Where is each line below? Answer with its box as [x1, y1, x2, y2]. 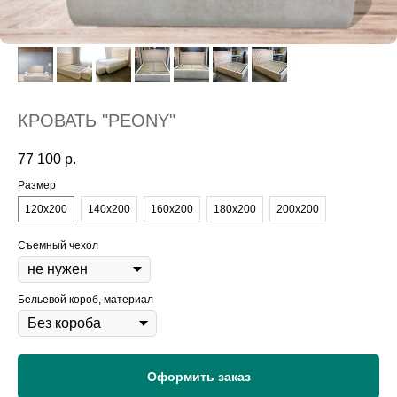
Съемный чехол [18, 239, 98, 253]
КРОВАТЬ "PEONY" [18, 111, 175, 130]
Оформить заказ [146, 370, 251, 385]
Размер [18, 179, 56, 192]
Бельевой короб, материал [18, 293, 153, 307]
